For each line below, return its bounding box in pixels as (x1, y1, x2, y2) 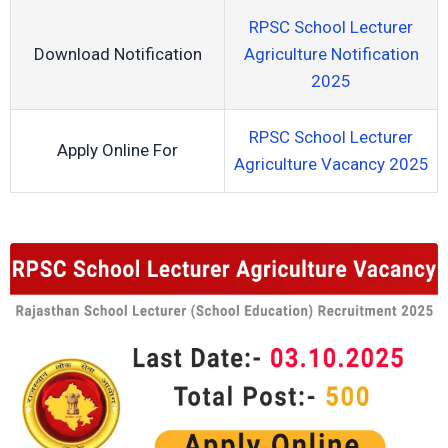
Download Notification (33, 44, 202, 64)
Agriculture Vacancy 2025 (233, 154, 429, 174)
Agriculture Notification (243, 44, 419, 64)
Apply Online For (57, 140, 178, 160)
